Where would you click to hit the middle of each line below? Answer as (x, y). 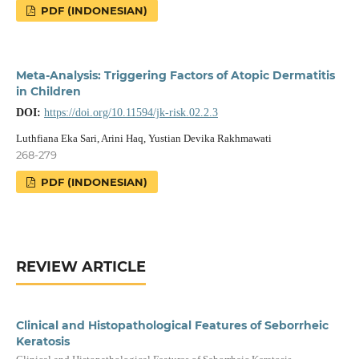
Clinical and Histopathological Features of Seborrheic (172, 325)
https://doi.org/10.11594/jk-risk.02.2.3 (131, 112)
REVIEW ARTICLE (81, 266)
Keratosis (42, 341)
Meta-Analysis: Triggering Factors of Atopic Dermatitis (175, 75)
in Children (48, 91)
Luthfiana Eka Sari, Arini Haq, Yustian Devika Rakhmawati (143, 138)
